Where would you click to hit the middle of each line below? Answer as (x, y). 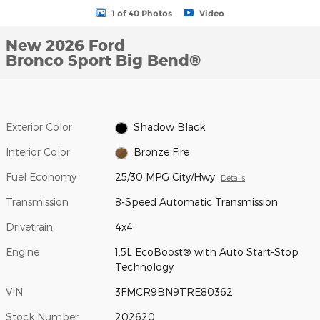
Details (233, 178)
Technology (145, 267)
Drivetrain (29, 227)
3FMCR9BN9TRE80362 (174, 292)
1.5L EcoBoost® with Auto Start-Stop (207, 252)
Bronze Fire (161, 152)
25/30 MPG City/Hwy (165, 177)
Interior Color (38, 152)
